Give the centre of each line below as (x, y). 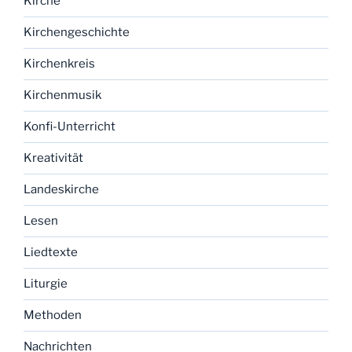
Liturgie (46, 284)
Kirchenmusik (62, 95)
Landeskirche (61, 190)
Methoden (53, 315)
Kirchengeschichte (77, 33)
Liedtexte (51, 253)
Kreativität (53, 158)
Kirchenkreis (59, 64)
